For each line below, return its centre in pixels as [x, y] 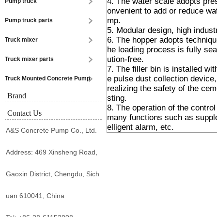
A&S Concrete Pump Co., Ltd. [51, 130]
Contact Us [24, 113]
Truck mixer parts [29, 59]
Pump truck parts [29, 20]
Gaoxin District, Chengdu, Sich [53, 174]
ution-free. [125, 59]
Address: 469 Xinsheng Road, [52, 152]
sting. [117, 98]
